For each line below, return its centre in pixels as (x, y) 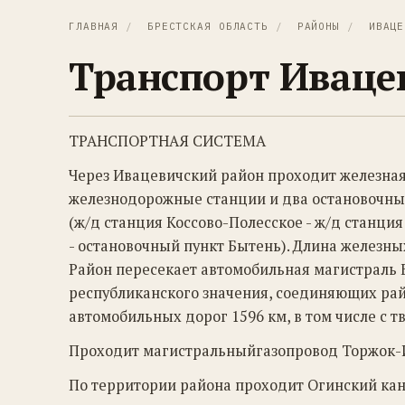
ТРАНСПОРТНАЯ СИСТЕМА (167, 141)
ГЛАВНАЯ (94, 26)
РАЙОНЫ (318, 26)
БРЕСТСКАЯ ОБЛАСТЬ (207, 26)
